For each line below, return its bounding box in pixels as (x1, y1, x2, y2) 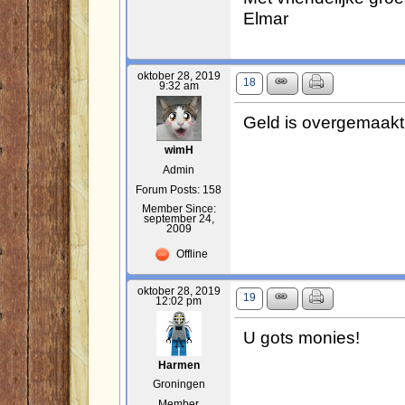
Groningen (152, 378, 205, 390)
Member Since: (141, 202, 216, 214)
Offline (173, 249, 208, 259)
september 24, (143, 212, 214, 224)
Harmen (157, 359, 200, 371)
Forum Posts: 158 (136, 184, 222, 195)
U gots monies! (242, 326, 360, 347)
